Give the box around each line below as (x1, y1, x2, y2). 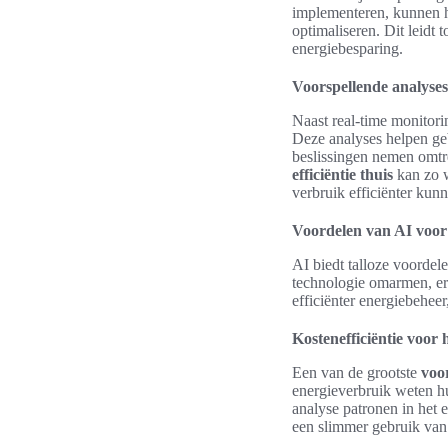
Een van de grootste (292, 364, 421, 381)
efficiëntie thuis (292, 166, 393, 183)
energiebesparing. (292, 40, 403, 57)
